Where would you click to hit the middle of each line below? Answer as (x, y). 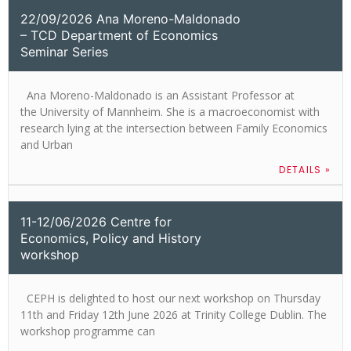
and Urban (47, 144)
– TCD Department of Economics (119, 35)
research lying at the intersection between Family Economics (174, 128)
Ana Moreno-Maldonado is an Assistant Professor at (157, 95)
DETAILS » (305, 169)
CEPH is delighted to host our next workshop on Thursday (170, 298)
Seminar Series (64, 51)
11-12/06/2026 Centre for (96, 221)
